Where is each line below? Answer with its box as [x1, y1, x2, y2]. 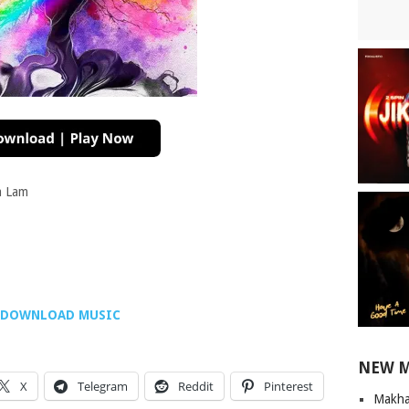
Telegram [77, 378, 128, 395]
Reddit [177, 378, 214, 395]
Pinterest [263, 378, 313, 395]
